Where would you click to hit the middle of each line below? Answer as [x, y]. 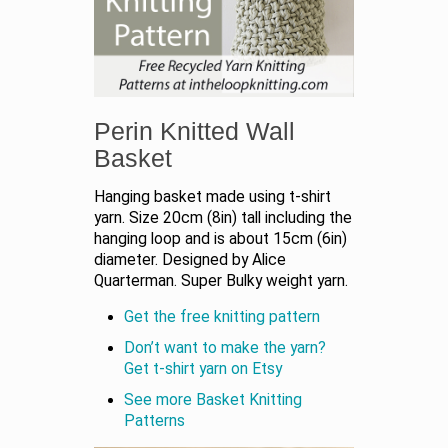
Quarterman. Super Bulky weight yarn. [221, 280]
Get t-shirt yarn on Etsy [203, 368]
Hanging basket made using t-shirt [212, 196]
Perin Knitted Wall [194, 130]
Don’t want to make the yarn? [225, 347]
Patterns [154, 420]
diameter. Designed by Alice [190, 259]
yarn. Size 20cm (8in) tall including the [223, 217]
